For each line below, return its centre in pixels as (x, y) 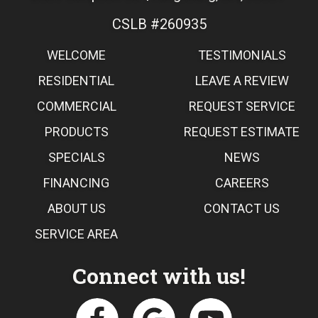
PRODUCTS (76, 131)
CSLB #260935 (159, 24)
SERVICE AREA (76, 234)
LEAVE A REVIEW (242, 80)
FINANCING (76, 182)
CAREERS (242, 182)
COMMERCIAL (76, 106)
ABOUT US (76, 208)
